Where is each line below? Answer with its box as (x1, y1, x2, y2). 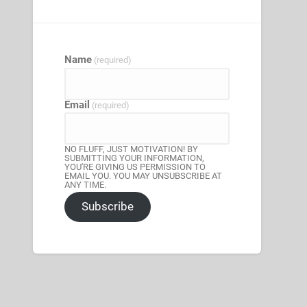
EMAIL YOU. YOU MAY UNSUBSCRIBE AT (64, 171, 223, 182)
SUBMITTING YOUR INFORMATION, (64, 153, 205, 164)
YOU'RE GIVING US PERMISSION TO (64, 162, 206, 173)
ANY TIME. (64, 180, 107, 191)
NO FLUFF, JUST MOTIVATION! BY (64, 144, 199, 155)
